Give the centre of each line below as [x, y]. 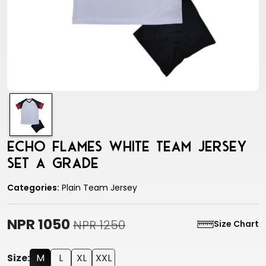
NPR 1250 [99, 225]
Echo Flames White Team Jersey [127, 147]
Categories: [33, 188]
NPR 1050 [40, 224]
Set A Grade [53, 163]
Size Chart [236, 224]
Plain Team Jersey [98, 188]
